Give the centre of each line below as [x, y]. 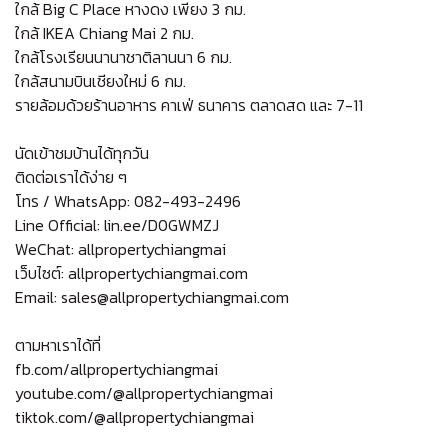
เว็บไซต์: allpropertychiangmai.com [131, 272]
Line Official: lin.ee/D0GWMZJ [117, 224]
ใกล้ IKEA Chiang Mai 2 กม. [104, 32]
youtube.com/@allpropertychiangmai [144, 392]
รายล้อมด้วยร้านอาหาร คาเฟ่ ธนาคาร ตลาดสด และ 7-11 [189, 104]
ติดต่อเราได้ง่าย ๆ [71, 176]
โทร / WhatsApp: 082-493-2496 [128, 200]
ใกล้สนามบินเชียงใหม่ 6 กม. [100, 80]
